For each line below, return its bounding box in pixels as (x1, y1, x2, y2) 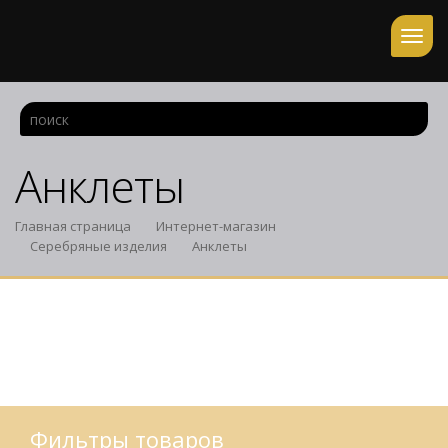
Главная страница (15, 217, 131, 235)
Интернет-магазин (156, 217, 276, 235)
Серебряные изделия (30, 237, 167, 255)
